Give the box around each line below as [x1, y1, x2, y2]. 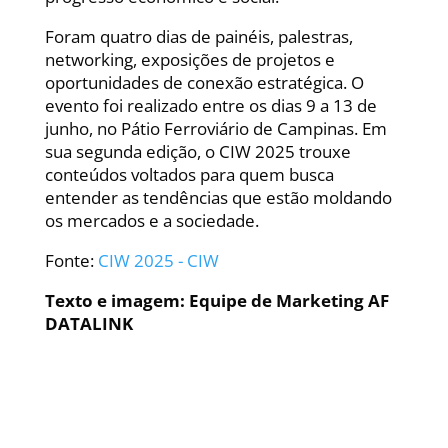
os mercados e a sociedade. [44, 209, 259, 233]
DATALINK [44, 312, 133, 336]
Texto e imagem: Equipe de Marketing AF [44, 289, 389, 313]
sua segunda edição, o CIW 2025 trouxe [44, 140, 351, 164]
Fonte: [44, 249, 98, 273]
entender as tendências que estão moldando [44, 186, 392, 210]
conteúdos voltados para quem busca [44, 163, 334, 187]
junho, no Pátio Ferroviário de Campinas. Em [44, 117, 387, 141]
